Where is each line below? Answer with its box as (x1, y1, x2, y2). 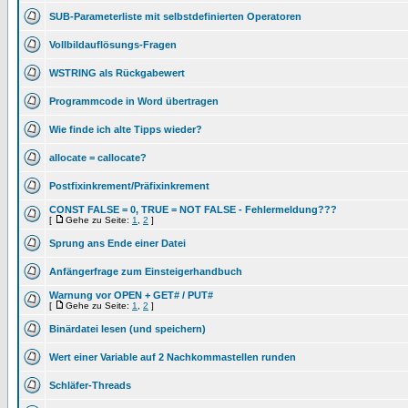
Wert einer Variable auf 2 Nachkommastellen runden (49, 352, 296, 362)
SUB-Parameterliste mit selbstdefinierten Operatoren (49, 11, 301, 22)
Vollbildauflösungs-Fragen (49, 39, 177, 50)
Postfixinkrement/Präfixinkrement (49, 180, 209, 191)
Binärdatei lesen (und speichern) (49, 323, 206, 334)
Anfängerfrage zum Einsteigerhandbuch (49, 266, 242, 277)
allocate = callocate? (49, 152, 147, 163)
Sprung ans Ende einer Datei (49, 238, 186, 249)
